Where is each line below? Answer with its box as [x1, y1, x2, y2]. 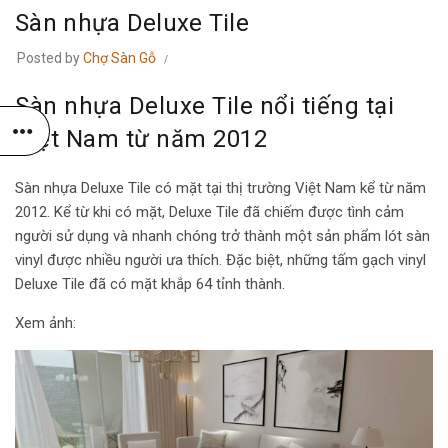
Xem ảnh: [15, 314, 76, 332]
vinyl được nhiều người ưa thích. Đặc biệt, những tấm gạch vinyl [15, 251, 426, 269]
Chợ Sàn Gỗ [83, 50, 156, 66]
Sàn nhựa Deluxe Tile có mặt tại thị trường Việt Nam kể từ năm [15, 179, 426, 197]
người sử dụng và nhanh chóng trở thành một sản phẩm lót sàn [15, 227, 430, 245]
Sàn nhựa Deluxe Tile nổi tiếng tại [15, 92, 394, 120]
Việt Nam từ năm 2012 [15, 125, 267, 153]
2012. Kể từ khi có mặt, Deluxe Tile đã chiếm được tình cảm [15, 203, 404, 221]
